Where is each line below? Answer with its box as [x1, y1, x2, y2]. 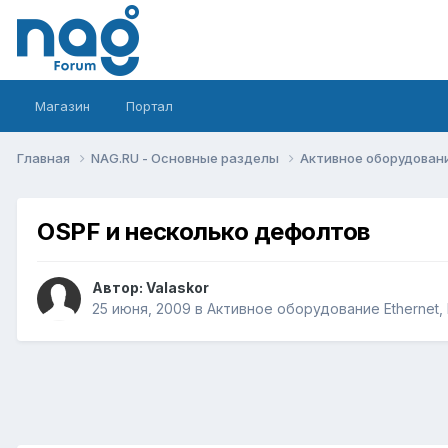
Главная [17, 149, 73, 166]
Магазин [35, 98, 90, 114]
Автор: [92, 279, 146, 297]
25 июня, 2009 [92, 300, 191, 318]
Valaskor [146, 279, 209, 297]
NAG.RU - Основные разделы [91, 149, 282, 166]
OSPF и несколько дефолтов [37, 216, 370, 246]
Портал [126, 98, 173, 114]
